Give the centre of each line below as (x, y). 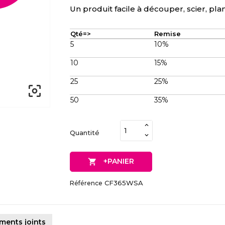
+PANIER (119, 161)
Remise (168, 34)
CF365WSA (124, 183)
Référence (86, 183)
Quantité (85, 132)
